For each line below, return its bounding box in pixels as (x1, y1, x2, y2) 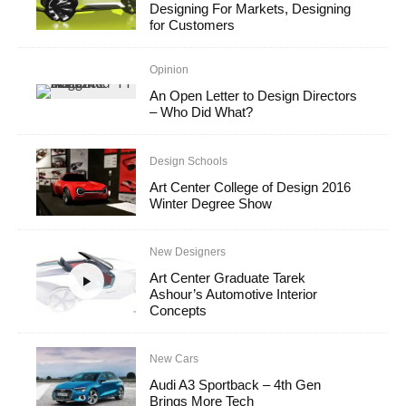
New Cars (150, 352, 199, 365)
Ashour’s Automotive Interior (150, 285, 318, 302)
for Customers (150, 17, 236, 34)
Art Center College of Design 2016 (150, 179, 352, 195)
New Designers (150, 245, 227, 258)
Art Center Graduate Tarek (150, 269, 306, 285)
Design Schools (150, 154, 228, 168)
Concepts (150, 302, 208, 318)
